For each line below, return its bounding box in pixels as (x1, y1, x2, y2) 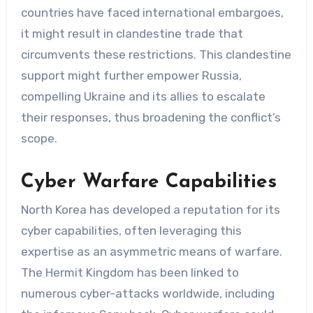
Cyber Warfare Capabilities (20, 172, 277, 192)
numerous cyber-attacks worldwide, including (20, 286, 275, 301)
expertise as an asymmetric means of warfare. (20, 245, 282, 259)
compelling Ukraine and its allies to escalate (20, 89, 265, 103)
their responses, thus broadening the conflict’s (20, 110, 281, 124)
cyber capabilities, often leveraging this (20, 224, 242, 238)
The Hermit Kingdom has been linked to (20, 265, 239, 280)
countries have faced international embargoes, (20, 5, 284, 20)
